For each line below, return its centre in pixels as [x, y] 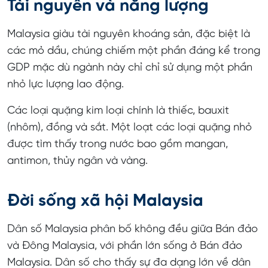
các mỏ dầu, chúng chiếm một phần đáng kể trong [134, 51]
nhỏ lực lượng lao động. [67, 84]
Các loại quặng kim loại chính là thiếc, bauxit [118, 111]
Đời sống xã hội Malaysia [105, 201]
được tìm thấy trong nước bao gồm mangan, [118, 144]
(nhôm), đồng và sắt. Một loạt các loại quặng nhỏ [130, 127]
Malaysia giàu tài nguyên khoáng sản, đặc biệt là [129, 34]
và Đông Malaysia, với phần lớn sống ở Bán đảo [125, 246]
